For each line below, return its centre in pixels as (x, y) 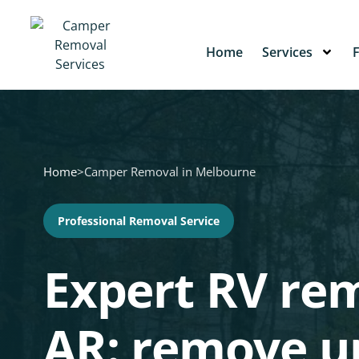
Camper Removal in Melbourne (170, 171)
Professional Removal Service (139, 221)
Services (287, 52)
